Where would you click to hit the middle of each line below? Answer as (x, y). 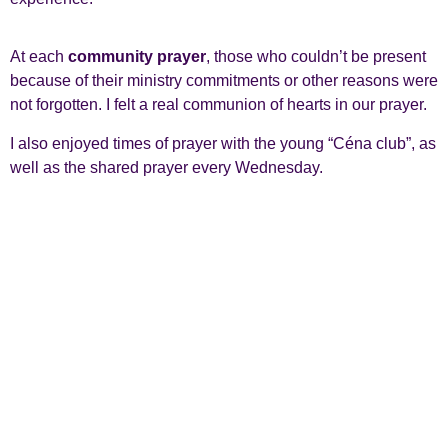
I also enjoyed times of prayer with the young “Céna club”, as (223, 143)
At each (39, 57)
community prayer (137, 57)
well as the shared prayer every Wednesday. (166, 167)
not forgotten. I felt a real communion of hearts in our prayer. (218, 105)
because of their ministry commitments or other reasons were (224, 81)
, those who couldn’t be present (316, 57)
